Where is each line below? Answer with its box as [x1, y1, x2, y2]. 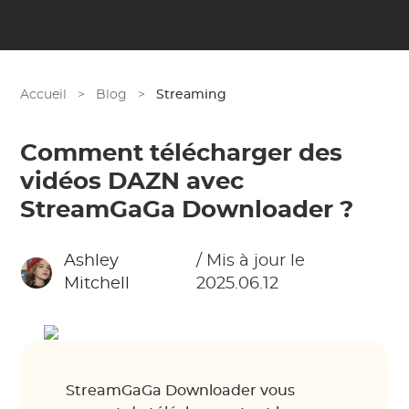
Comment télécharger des [20, 142, 343, 165]
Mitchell [63, 276, 130, 292]
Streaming [156, 89, 227, 101]
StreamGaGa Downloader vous [66, 383, 296, 398]
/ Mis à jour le [195, 253, 305, 269]
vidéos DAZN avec [20, 170, 245, 194]
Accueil [20, 89, 68, 101]
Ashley [63, 253, 119, 269]
